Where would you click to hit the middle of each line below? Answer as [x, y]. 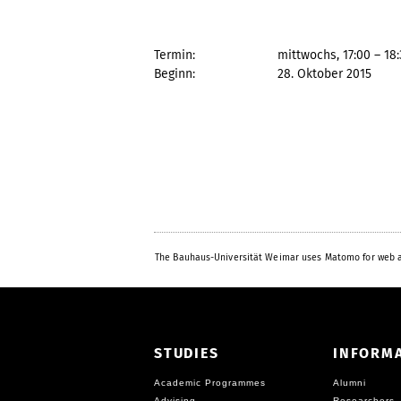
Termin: [175, 55]
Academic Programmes [210, 382]
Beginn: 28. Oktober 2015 [263, 73]
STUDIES [187, 353]
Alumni [350, 382]
